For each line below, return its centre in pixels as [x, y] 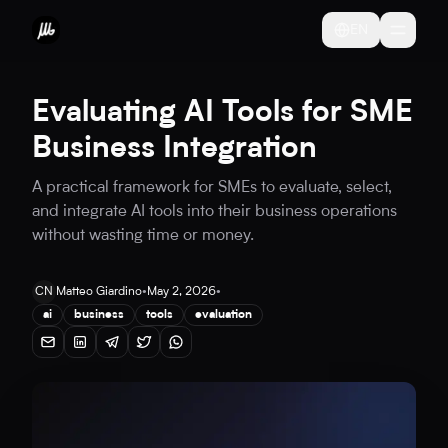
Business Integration [174, 150]
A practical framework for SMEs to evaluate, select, [212, 188]
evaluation [223, 315]
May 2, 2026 [181, 292]
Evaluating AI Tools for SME [222, 114]
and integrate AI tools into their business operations [214, 212]
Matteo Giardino [99, 292]
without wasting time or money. [143, 236]
